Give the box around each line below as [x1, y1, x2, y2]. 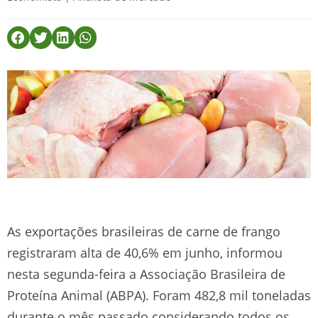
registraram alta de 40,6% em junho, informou [7, 243, 283, 261]
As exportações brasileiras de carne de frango [7, 222, 280, 240]
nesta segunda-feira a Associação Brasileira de [7, 265, 285, 283]
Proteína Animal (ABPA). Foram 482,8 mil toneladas [7, 286, 311, 304]
